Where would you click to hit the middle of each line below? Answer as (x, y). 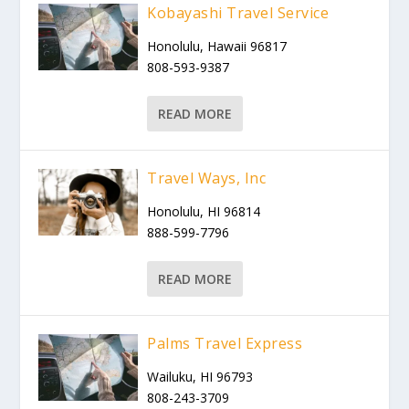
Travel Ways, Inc (207, 178)
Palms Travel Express (225, 343)
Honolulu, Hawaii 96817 (217, 46)
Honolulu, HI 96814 (204, 211)
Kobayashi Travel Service (238, 13)
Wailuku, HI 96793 (200, 377)
